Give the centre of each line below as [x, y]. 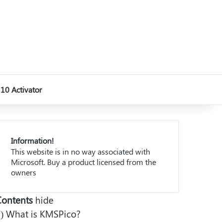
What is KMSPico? [43, 214]
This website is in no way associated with [81, 151]
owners [24, 172]
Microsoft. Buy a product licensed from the [83, 162]
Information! [32, 140]
